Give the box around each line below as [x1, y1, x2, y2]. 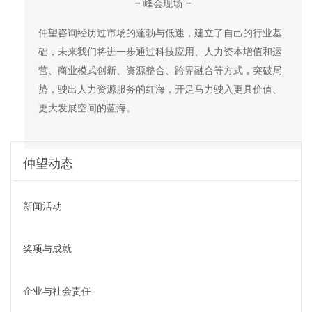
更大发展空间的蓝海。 [38, 100, 136, 115]
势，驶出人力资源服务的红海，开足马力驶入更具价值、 [38, 81, 282, 96]
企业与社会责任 [23, 283, 91, 298]
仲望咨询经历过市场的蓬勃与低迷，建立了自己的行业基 [38, 25, 282, 40]
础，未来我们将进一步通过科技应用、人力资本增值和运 [38, 44, 282, 58]
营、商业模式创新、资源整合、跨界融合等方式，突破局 [38, 63, 282, 77]
